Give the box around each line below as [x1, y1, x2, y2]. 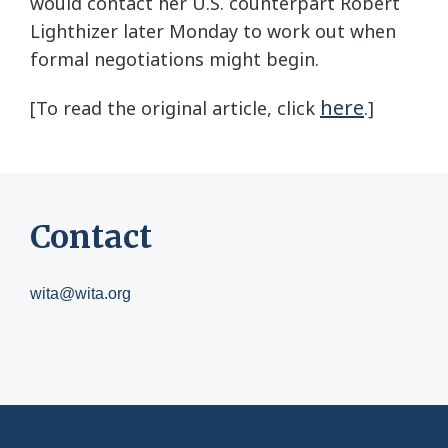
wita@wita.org [30, 285, 131, 302]
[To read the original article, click [30, 96, 320, 120]
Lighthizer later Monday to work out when [30, 19, 396, 43]
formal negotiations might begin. [30, 47, 319, 71]
